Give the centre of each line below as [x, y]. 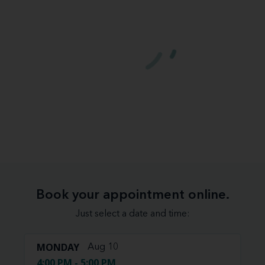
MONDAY [58, 247]
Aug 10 [103, 247]
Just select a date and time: [132, 214]
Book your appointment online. [132, 195]
